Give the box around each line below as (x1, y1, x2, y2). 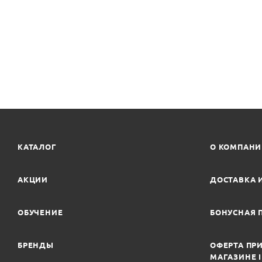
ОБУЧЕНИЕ (18, 208, 63, 216)
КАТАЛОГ (18, 143, 57, 151)
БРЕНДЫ (18, 241, 54, 249)
